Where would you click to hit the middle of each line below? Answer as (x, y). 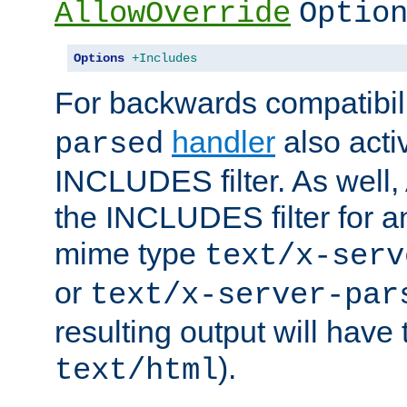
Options (99, 58)
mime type (129, 253)
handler (223, 141)
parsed (109, 144)
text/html (136, 370)
